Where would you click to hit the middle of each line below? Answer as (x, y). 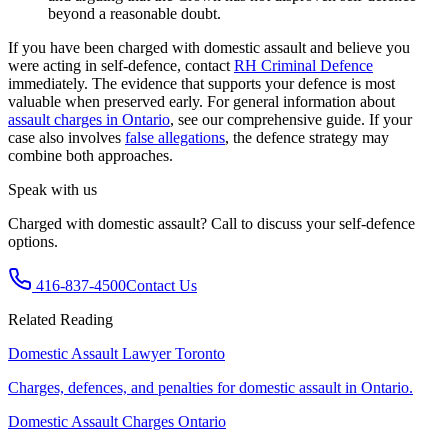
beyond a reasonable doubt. (134, 13)
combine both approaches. (90, 155)
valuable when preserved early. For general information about (201, 101)
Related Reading (60, 319)
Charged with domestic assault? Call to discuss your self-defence (211, 223)
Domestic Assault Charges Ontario (117, 421)
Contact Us (161, 285)
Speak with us (52, 189)
